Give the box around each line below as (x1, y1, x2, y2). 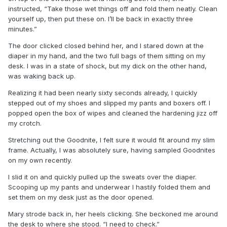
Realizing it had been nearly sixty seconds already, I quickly (8, 88, 197, 97)
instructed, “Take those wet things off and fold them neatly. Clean (8, 4, 217, 13)
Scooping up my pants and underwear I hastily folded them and (8, 182, 210, 191)
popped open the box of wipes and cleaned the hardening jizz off (8, 108, 217, 117)
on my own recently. (8, 156, 74, 164)
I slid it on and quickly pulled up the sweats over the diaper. (8, 172, 197, 181)
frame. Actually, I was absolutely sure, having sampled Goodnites (8, 145, 215, 154)
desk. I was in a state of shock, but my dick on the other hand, (8, 61, 207, 70)
